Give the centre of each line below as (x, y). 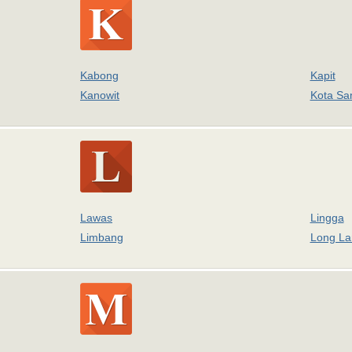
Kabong (99, 75)
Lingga (327, 218)
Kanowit (100, 95)
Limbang (102, 237)
